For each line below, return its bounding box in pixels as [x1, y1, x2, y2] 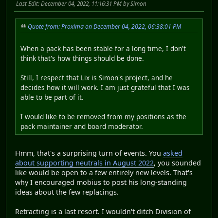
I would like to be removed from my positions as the [20, 111, 186, 121]
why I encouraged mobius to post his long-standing [15, 177, 187, 187]
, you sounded [154, 158, 201, 167]
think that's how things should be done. [20, 53, 144, 63]
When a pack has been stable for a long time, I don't [20, 43, 186, 53]
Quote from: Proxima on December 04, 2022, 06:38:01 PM [28, 22, 181, 31]
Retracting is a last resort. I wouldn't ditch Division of [15, 206, 191, 216]
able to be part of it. [20, 92, 84, 102]
